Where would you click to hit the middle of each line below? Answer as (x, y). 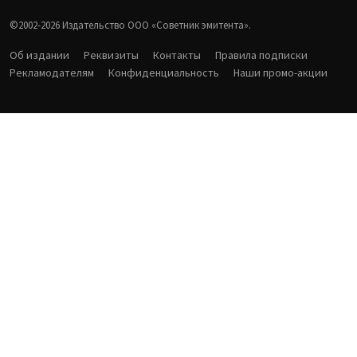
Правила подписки (261, 55)
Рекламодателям (52, 72)
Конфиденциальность (164, 72)
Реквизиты (111, 55)
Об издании (39, 55)
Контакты (177, 55)
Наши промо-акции (280, 72)
